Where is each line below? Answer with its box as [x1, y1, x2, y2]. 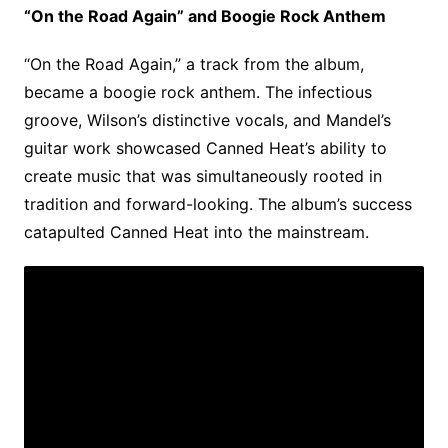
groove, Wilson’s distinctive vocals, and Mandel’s [23, 110, 391, 130]
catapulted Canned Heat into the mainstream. [23, 222, 369, 242]
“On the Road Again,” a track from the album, [23, 54, 364, 74]
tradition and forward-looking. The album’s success [23, 194, 412, 214]
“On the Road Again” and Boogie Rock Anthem [23, 6, 386, 26]
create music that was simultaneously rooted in [23, 166, 382, 186]
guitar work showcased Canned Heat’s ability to [23, 138, 387, 158]
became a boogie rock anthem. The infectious [23, 82, 372, 102]
